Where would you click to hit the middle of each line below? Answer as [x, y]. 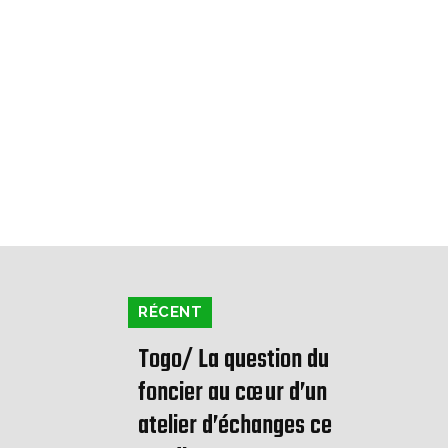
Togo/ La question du [233, 360]
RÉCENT [170, 312]
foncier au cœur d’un [232, 393]
